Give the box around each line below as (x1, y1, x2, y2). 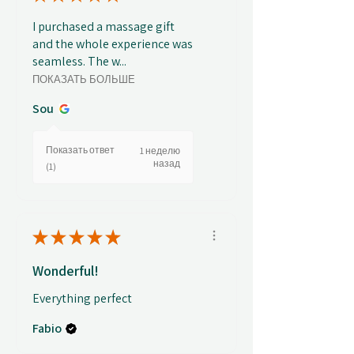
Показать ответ (46, 144, 115, 156)
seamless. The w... (32, 53, 126, 70)
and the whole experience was (32, 36, 193, 53)
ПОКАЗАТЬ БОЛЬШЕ (32, 73, 135, 87)
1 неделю (140, 145, 180, 157)
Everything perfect (32, 290, 132, 307)
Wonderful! (32, 262, 99, 281)
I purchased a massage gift (32, 18, 175, 36)
